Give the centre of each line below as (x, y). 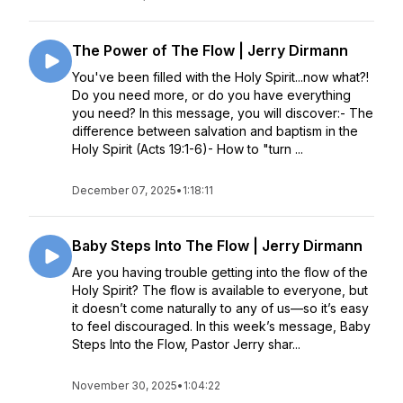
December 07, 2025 (124, 190)
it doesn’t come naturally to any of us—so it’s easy (220, 308)
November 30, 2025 (125, 385)
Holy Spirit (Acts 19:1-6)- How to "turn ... (188, 149)
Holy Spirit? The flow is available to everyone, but (220, 290)
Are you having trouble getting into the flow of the (220, 272)
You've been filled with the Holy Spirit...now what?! (220, 77)
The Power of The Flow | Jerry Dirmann (210, 50)
